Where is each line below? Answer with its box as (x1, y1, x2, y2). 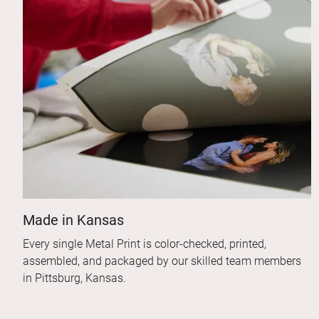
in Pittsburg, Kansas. (23, 271, 126, 286)
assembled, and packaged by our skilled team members (23, 254, 301, 268)
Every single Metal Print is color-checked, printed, (23, 237, 266, 251)
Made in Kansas (23, 211, 124, 229)
